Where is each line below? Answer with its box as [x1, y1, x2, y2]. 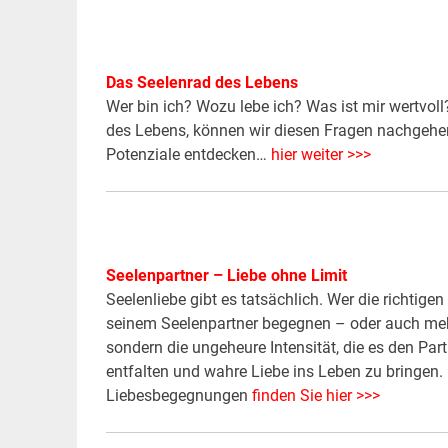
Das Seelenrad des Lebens [105, 73, 298, 93]
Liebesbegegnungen [105, 386, 252, 406]
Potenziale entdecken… [105, 145, 271, 165]
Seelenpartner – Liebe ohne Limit [105, 266, 347, 286]
